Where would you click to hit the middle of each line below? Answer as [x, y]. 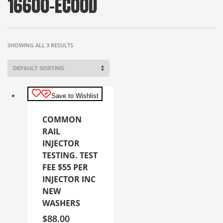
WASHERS [61, 203]
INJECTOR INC [69, 179]
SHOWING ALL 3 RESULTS [40, 45]
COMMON [62, 119]
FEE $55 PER [65, 167]
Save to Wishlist [75, 96]
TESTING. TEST [70, 155]
